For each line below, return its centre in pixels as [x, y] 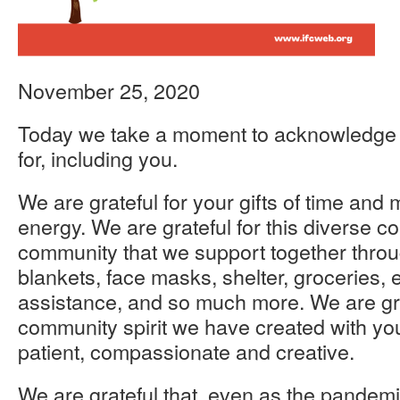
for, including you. [98, 158]
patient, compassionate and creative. [186, 351]
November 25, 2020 [109, 90]
